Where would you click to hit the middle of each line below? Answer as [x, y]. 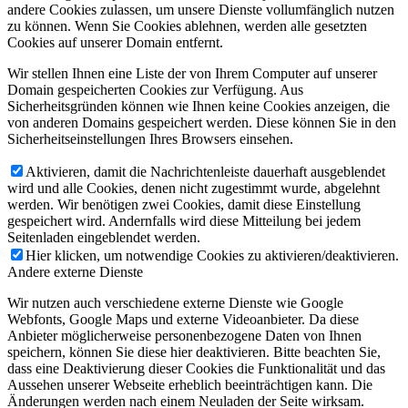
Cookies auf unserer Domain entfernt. [115, 43]
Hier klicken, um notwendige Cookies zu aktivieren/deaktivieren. [212, 256]
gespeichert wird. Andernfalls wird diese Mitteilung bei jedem [184, 221]
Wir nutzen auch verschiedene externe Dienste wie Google [175, 303]
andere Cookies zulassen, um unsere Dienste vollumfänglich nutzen [201, 10]
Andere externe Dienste [75, 272]
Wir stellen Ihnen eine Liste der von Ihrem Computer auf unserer [192, 74]
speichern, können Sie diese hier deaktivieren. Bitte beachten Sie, [194, 352]
